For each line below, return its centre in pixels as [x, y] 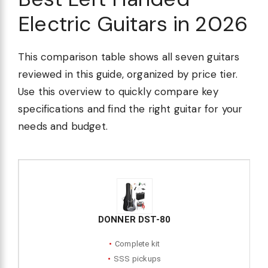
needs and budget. [63, 126]
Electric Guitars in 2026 [133, 24]
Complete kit [138, 243]
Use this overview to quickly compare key [118, 91]
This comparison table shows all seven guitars [129, 57]
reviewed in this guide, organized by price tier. [128, 74]
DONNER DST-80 [134, 219]
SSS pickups [138, 258]
